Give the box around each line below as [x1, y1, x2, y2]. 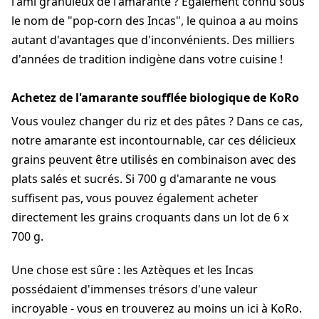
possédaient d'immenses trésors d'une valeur [11, 281, 258, 298]
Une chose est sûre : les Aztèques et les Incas [11, 262, 253, 278]
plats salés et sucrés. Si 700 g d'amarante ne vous [11, 171, 276, 187]
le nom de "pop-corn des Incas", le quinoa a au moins [11, 13, 298, 29]
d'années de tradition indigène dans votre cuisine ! [11, 51, 283, 68]
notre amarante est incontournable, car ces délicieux [11, 132, 296, 149]
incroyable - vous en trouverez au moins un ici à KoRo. [11, 300, 302, 317]
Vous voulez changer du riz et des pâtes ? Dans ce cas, [11, 113, 303, 130]
